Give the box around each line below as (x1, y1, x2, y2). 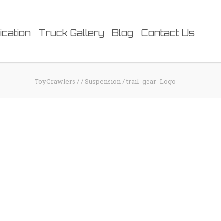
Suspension (85, 76, 121, 86)
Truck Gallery (38, 27, 104, 38)
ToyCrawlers (35, 76, 75, 86)
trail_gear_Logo (126, 76, 176, 86)
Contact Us (141, 27, 195, 38)
